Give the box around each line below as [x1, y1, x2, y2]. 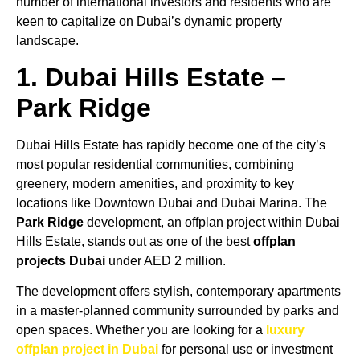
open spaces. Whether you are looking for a [16, 323, 266, 337]
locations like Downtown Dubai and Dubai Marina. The [16, 196, 327, 210]
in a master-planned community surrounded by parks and [16, 304, 339, 318]
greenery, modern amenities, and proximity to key [16, 177, 294, 190]
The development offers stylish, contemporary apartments [16, 284, 341, 299]
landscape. [16, 33, 79, 47]
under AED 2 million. [105, 254, 226, 268]
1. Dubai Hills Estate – [16, 63, 286, 92]
